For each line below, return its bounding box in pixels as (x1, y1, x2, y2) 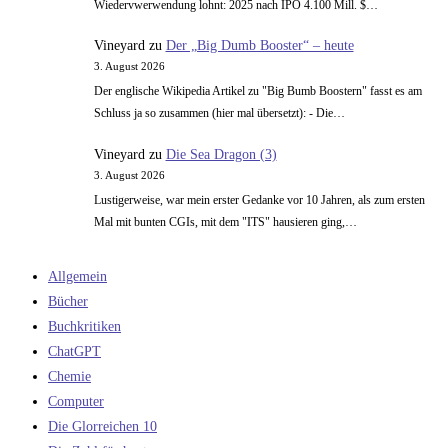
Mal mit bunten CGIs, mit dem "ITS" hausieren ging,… (93, 215, 357, 230)
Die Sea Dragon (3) (165, 146, 277, 162)
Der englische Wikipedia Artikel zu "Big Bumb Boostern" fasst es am (93, 84, 422, 99)
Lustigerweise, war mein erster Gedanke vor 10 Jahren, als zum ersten (93, 193, 425, 208)
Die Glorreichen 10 (48, 419, 157, 435)
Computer (48, 394, 104, 410)
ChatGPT (48, 344, 101, 360)
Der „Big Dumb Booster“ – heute (165, 38, 354, 54)
